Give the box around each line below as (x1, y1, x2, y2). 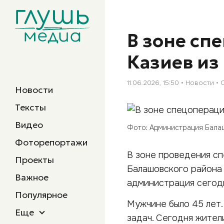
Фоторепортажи (15, 136, 87, 148)
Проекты (15, 154, 54, 165)
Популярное (15, 189, 67, 200)
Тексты (15, 101, 46, 113)
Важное (15, 171, 48, 183)
